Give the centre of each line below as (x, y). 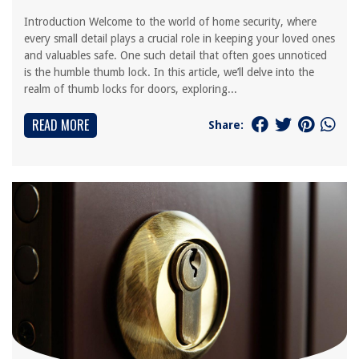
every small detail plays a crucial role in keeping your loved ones (179, 38)
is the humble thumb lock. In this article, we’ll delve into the (169, 72)
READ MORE (61, 125)
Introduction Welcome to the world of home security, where (170, 22)
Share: (226, 125)
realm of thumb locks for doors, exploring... (131, 89)
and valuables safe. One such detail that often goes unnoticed (175, 55)
